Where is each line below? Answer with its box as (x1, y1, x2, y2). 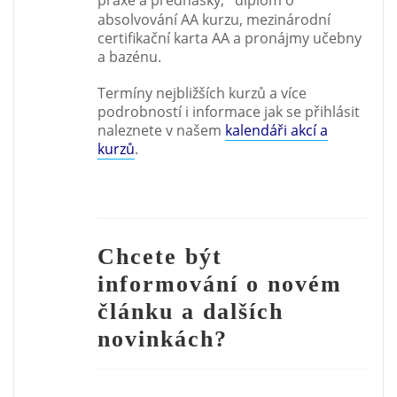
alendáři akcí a (232, 121, 329, 141)
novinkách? (97, 326, 229, 353)
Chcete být (97, 244, 223, 270)
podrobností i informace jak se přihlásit (97, 102, 361, 122)
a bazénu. (97, 46, 162, 66)
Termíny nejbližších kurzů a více (97, 83, 307, 104)
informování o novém (97, 271, 343, 298)
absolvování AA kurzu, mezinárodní (97, 9, 331, 29)
